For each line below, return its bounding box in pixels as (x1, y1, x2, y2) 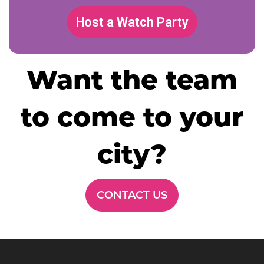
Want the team (27, 62, 237, 95)
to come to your (21, 100, 243, 133)
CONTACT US (97, 189, 167, 202)
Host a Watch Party (75, 15, 189, 30)
